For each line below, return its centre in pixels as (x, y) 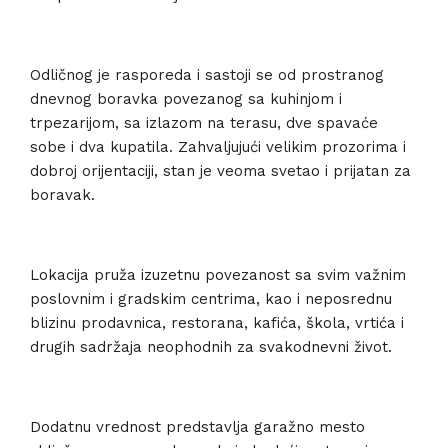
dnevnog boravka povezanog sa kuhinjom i (186, 99)
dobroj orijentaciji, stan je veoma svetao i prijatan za (220, 171)
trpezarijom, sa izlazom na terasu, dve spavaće (204, 123)
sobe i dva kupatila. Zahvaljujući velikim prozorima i (218, 147)
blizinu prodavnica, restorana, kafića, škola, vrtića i (217, 323)
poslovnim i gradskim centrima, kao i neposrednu (211, 299)
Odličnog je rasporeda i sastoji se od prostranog (207, 75)
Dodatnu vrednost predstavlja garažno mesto (197, 427)
